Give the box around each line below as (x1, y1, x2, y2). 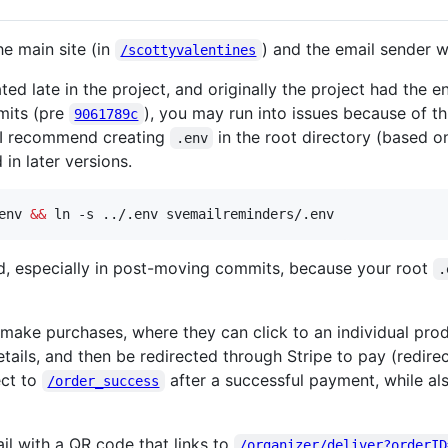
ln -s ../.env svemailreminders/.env (46, 205, 334, 222)
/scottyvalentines (120, 41, 257, 58)
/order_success (47, 372, 160, 389)
